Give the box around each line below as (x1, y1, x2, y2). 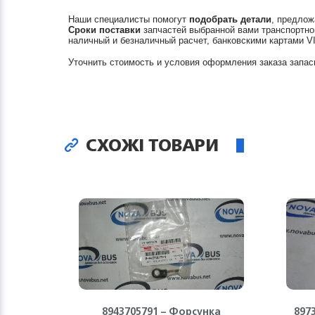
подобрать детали (189, 14, 271, 25)
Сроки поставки (68, 25, 141, 35)
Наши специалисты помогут (68, 14, 189, 25)
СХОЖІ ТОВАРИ (82, 130, 219, 160)
